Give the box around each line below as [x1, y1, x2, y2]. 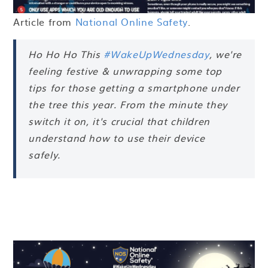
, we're [209, 47, 242, 62]
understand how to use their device [28, 130, 205, 145]
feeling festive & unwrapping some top [28, 63, 223, 78]
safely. [28, 147, 64, 162]
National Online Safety [75, 14, 188, 29]
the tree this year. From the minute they [28, 97, 228, 112]
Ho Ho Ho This [28, 47, 104, 62]
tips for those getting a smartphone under [28, 80, 240, 95]
